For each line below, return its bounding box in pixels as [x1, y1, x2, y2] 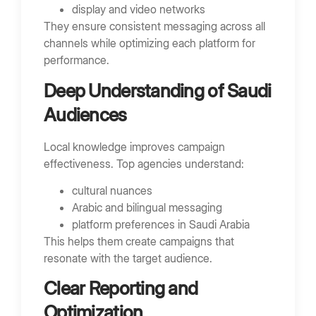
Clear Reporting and [44, 277, 198, 300]
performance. [44, 53, 109, 68]
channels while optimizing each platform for [44, 36, 255, 51]
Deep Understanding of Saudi [44, 79, 272, 102]
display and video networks [72, 2, 205, 17]
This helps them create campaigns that [44, 234, 234, 249]
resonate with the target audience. [44, 251, 212, 266]
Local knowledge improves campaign [44, 139, 225, 154]
